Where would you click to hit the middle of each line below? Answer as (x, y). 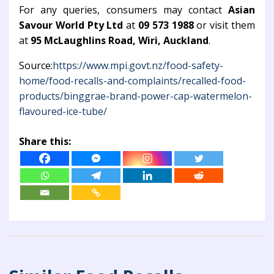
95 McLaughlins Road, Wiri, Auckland (120, 41)
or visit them (224, 25)
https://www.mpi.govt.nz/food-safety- (138, 66)
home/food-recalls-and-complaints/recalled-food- (132, 81)
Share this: (45, 142)
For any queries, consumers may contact (124, 10)
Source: (36, 66)
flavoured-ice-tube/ (63, 112)
